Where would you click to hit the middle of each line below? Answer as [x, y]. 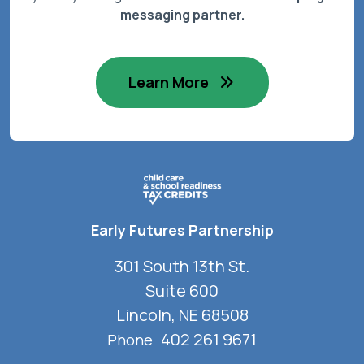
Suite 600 [182, 291]
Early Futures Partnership [182, 230]
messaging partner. [182, 15]
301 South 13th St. [182, 266]
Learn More [170, 82]
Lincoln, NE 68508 [182, 315]
